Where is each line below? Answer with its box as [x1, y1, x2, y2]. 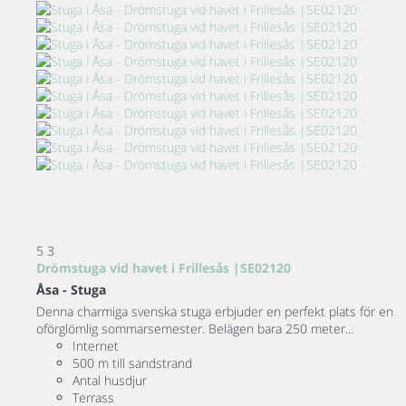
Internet [72, 336, 119, 354]
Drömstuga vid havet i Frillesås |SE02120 [36, 258, 291, 276]
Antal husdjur [72, 371, 147, 389]
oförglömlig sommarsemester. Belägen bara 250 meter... [36, 319, 353, 337]
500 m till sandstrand [72, 353, 192, 372]
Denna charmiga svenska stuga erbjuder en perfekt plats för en [36, 302, 393, 320]
